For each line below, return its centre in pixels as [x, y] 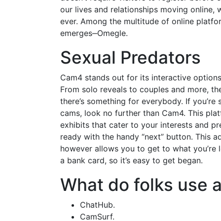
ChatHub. [97, 204]
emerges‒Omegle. [94, 33]
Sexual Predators [130, 57]
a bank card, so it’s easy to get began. [131, 160]
